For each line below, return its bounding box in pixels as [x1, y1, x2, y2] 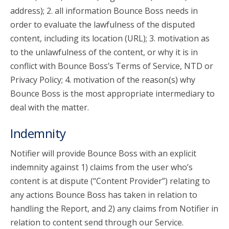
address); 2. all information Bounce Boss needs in [10, 5, 198, 16]
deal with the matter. [10, 102, 89, 113]
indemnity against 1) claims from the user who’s [10, 162, 193, 173]
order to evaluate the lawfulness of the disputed [10, 19, 195, 30]
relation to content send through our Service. [10, 217, 184, 228]
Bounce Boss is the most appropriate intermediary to [10, 88, 215, 99]
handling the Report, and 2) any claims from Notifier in [10, 203, 218, 214]
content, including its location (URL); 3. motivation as [10, 33, 210, 44]
